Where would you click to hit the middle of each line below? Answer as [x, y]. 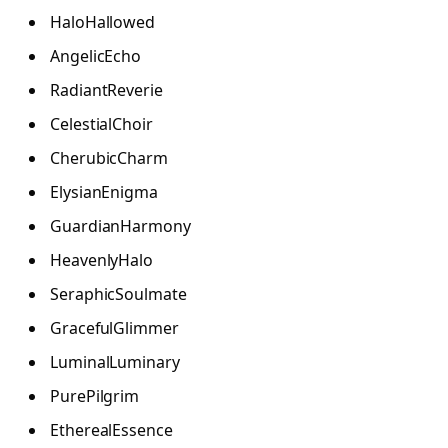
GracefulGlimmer [114, 328]
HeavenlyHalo [102, 260]
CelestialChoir [101, 124]
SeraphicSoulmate [118, 294]
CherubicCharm [109, 158]
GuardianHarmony [120, 226]
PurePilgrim [95, 396]
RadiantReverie [106, 90]
